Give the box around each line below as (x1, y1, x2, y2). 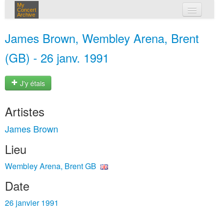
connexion (102, 44, 140, 54)
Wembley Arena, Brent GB (5, 160, 96, 172)
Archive (17, 12, 35, 18)
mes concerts (102, 23, 149, 33)
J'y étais (18, 78, 45, 88)
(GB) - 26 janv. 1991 (5, 49, 109, 66)
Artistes (5, 103, 44, 120)
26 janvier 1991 (5, 197, 59, 208)
